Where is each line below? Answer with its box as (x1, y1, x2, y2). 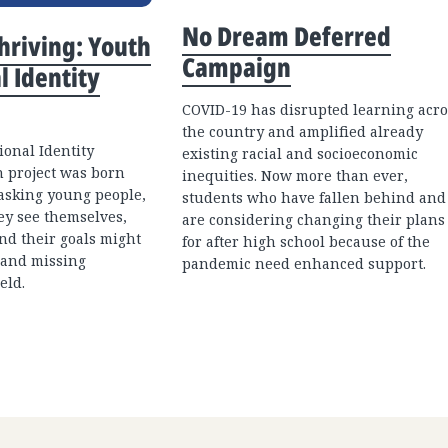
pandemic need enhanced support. (182, 253, 426, 273)
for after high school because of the (182, 231, 430, 251)
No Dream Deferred (182, 17, 391, 54)
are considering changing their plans (182, 209, 445, 229)
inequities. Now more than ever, (182, 165, 408, 185)
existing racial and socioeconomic (182, 143, 418, 163)
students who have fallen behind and (182, 187, 446, 207)
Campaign (182, 48, 291, 85)
